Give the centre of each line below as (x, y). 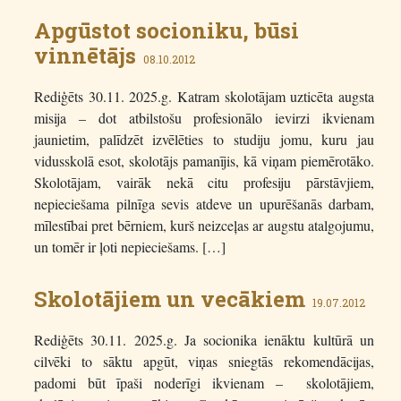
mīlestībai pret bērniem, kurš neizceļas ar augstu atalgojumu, (204, 226)
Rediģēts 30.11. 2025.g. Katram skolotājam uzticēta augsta (204, 97)
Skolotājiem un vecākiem (170, 299)
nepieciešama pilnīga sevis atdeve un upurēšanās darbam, (204, 204)
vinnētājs (85, 56)
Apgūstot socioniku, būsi (166, 31)
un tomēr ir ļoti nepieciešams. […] (130, 247)
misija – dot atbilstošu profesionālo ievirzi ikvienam (204, 118)
